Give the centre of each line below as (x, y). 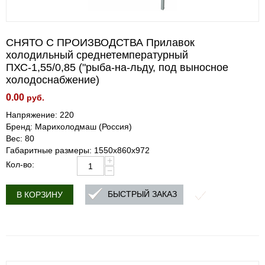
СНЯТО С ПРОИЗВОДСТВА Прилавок (100, 43)
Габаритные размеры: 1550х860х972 (78, 150)
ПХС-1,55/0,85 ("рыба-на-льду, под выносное (117, 67)
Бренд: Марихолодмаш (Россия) (69, 127)
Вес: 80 (20, 138)
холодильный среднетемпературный (97, 55)
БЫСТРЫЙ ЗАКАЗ (142, 194)
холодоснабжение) (53, 80)
